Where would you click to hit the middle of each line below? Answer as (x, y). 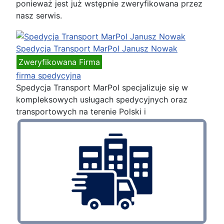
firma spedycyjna (48, 75)
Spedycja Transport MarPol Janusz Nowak (97, 48)
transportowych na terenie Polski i (81, 111)
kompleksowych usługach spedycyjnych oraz (102, 99)
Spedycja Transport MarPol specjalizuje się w (102, 87)
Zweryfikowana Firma (59, 62)
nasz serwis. (39, 15)
